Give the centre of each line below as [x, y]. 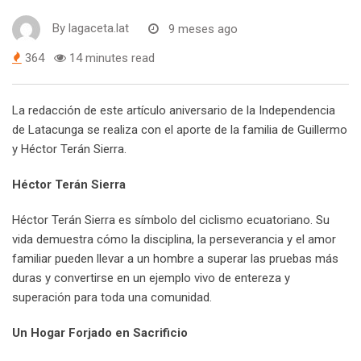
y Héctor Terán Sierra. [69, 149]
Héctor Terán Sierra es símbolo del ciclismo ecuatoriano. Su [171, 220]
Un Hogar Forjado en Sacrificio [100, 333]
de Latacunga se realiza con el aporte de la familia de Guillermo [180, 130]
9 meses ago [203, 29]
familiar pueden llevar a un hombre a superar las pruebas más [175, 259]
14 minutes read [110, 58]
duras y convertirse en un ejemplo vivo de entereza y [151, 278]
